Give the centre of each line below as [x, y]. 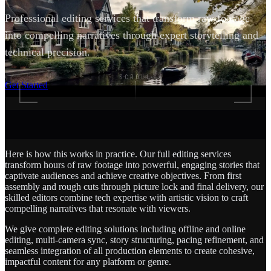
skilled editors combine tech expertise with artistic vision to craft [126, 197]
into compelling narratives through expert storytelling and [132, 35]
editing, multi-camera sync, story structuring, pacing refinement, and [134, 240]
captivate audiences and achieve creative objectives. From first [123, 175]
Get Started [26, 85]
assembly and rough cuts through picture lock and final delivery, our [134, 186]
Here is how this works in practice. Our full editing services [118, 154]
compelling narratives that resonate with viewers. [98, 208]
